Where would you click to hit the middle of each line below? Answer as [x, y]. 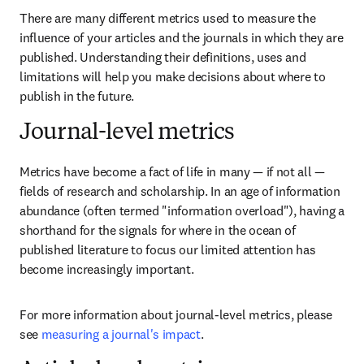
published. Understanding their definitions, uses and [163, 57]
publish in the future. [77, 96]
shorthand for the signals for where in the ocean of [158, 230]
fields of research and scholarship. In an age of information [180, 191]
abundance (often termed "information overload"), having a [182, 210]
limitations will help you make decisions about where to [173, 76]
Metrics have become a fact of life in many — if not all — [172, 171]
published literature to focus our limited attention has [168, 249]
